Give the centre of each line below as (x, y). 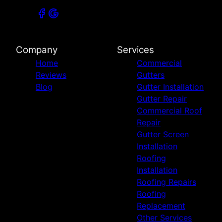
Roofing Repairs (166, 182)
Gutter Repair (162, 98)
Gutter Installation (170, 86)
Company (37, 50)
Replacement (161, 205)
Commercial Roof (169, 110)
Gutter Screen (163, 134)
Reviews (51, 75)
